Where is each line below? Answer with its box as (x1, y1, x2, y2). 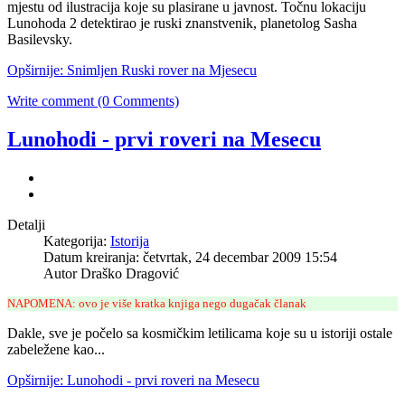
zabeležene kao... (7, 341, 105, 357)
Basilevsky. (7, 32, 72, 48)
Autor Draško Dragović (43, 265, 179, 281)
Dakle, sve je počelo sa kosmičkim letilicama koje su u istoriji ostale (7, 325, 392, 341)
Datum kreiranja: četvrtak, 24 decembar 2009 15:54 (43, 249, 337, 265)
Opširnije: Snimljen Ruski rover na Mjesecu (7, 62, 257, 79)
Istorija (110, 232, 149, 249)
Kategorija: (43, 232, 110, 249)
